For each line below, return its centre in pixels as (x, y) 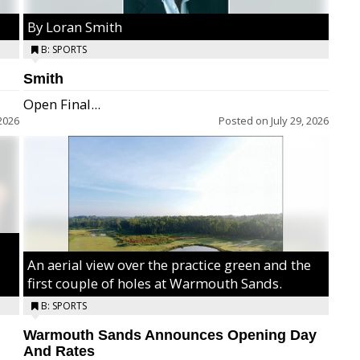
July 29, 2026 (300, 121)
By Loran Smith (75, 27)
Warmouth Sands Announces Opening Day (170, 335)
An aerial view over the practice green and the (169, 265)
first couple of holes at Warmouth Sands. (155, 283)
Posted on (245, 121)
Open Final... (62, 104)
